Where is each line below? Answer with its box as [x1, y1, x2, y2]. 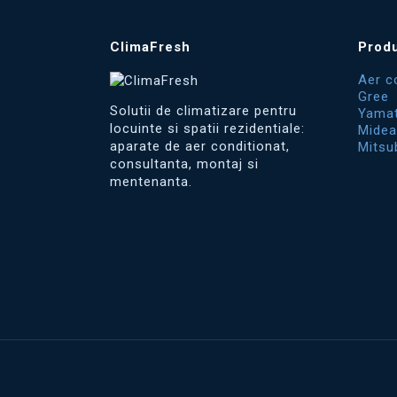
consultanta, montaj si [110, 156, 259, 172]
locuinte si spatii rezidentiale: [110, 121, 305, 136]
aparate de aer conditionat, [110, 138, 290, 154]
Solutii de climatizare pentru [110, 103, 297, 119]
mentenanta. [110, 174, 192, 190]
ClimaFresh [110, 39, 191, 55]
